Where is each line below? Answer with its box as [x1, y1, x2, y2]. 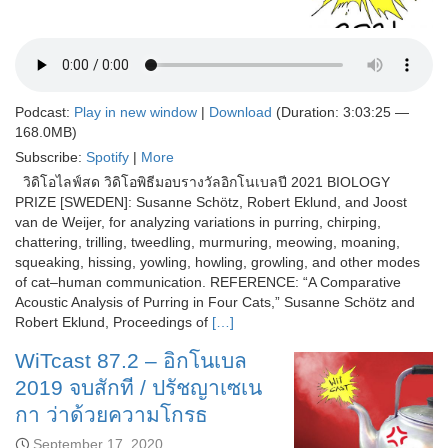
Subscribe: [15, 148, 86, 165]
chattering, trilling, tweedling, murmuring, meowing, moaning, [15, 233, 400, 250]
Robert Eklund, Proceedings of [15, 313, 208, 330]
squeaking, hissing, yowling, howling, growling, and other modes [15, 253, 420, 270]
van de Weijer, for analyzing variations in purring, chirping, [15, 213, 381, 230]
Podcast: [15, 103, 74, 120]
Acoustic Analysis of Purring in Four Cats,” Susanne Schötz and [15, 293, 415, 310]
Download [209, 103, 272, 120]
